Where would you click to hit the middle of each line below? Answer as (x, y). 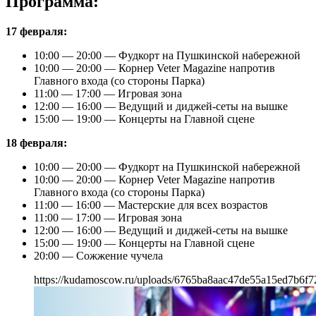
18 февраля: (36, 142)
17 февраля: (36, 31)
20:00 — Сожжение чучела (100, 255)
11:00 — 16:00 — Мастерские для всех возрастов (151, 205)
